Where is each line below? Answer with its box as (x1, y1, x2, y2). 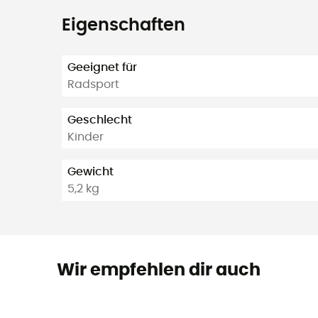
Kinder (67, 131, 104, 143)
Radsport (67, 79, 119, 91)
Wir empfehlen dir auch (56, 262, 261, 280)
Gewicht (67, 166, 114, 178)
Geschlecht (67, 114, 132, 126)
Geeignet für (67, 62, 137, 74)
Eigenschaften (62, 17, 185, 35)
